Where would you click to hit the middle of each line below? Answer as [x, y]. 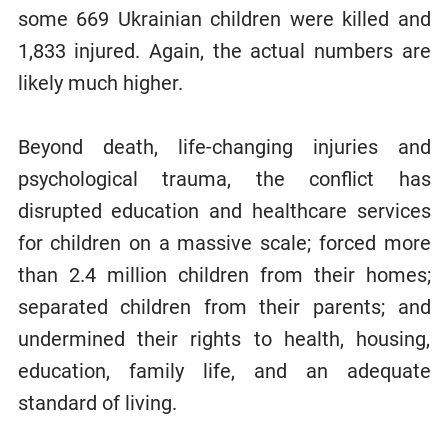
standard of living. [97, 402]
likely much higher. [100, 82]
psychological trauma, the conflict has [224, 178]
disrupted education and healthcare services [224, 210]
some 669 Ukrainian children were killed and [224, 18]
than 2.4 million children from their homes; [224, 274]
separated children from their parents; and [224, 306]
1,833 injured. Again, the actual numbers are [224, 50]
